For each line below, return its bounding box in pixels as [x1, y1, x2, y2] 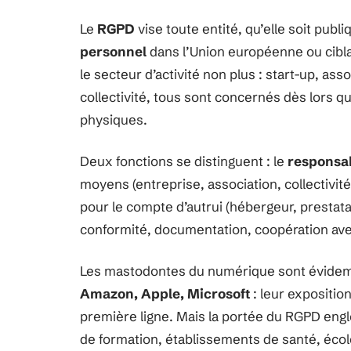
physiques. [80, 111, 147, 128]
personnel [80, 43, 147, 60]
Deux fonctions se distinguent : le [80, 153, 288, 169]
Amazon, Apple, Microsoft [80, 285, 250, 302]
